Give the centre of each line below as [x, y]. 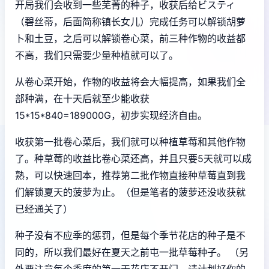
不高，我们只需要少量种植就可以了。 [97, 55]
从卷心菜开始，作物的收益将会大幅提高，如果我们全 [130, 81]
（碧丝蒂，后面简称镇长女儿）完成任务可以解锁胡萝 [130, 21]
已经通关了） [44, 209]
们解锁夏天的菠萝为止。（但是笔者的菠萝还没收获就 [130, 192]
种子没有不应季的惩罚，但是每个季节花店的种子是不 [130, 235]
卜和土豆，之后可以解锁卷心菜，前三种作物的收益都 [130, 38]
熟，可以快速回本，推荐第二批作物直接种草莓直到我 [130, 175]
